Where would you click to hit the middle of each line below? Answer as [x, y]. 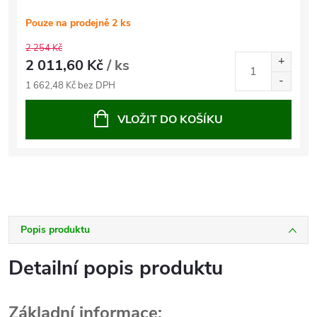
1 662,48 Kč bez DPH [70, 86]
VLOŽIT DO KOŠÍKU [170, 120]
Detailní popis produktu [116, 268]
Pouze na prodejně [69, 23]
